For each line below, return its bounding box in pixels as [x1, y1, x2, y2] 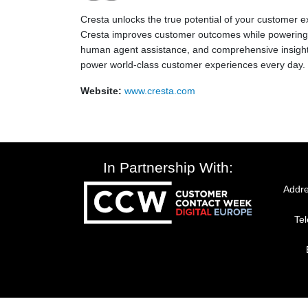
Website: [80, 85, 124, 96]
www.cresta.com [124, 85, 195, 96]
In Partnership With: [103, 159, 233, 175]
